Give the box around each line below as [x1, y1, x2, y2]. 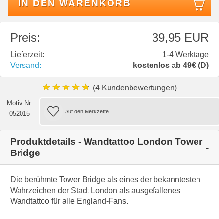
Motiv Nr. [7, 99, 33, 107]
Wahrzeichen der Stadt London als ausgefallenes [10, 186, 180, 195]
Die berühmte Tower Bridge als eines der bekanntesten [10, 175, 200, 184]
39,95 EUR [152, 31, 209, 44]
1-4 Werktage [162, 50, 209, 59]
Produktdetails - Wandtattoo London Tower [10, 136, 202, 147]
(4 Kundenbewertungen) [91, 84, 177, 92]
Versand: [10, 61, 41, 70]
